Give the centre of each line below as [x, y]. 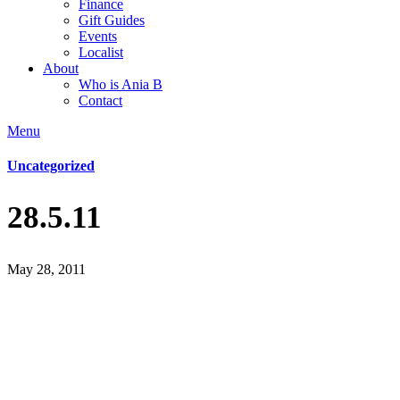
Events [98, 36]
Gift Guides [112, 20]
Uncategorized [51, 166]
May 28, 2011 [46, 270]
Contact [100, 100]
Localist [101, 52]
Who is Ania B [121, 84]
